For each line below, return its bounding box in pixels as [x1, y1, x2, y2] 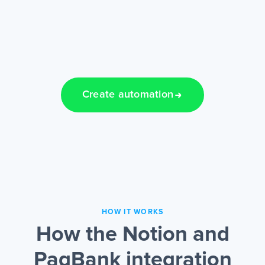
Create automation [82, 89, 174, 101]
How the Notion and [35, 224, 230, 246]
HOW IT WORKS [101, 208, 164, 216]
